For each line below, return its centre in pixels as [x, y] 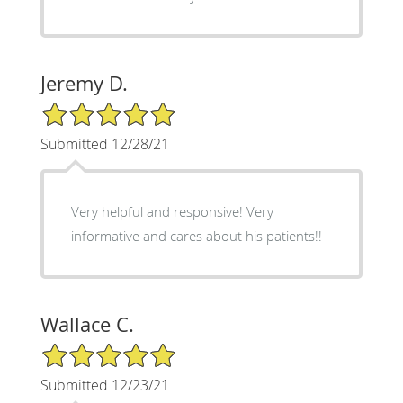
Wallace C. [87, 324]
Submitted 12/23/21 [104, 385]
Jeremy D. [84, 83]
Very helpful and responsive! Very [172, 211]
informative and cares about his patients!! [196, 235]
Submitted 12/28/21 [104, 143]
